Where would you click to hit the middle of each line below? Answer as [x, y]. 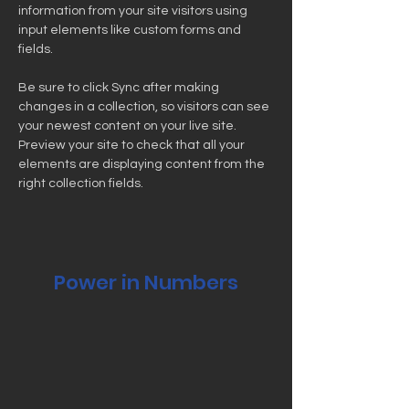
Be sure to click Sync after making [120, 88]
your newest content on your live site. [129, 126]
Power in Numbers [146, 283]
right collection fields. [82, 184]
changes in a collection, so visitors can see [145, 107]
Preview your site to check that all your [133, 145]
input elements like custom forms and [131, 30]
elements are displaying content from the [143, 164]
